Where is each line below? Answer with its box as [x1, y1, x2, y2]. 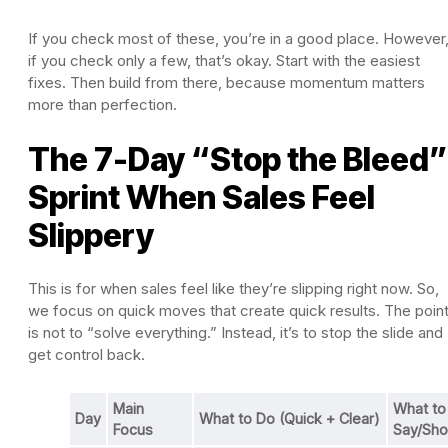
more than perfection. [28, 94, 177, 114]
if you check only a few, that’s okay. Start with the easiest [28, 50, 420, 70]
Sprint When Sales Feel [28, 177, 375, 217]
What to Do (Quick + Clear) [199, 409, 380, 427]
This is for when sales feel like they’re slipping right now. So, [28, 278, 439, 298]
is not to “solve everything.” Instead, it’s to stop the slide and [28, 322, 443, 342]
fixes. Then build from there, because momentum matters [28, 72, 425, 92]
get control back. [28, 344, 145, 364]
